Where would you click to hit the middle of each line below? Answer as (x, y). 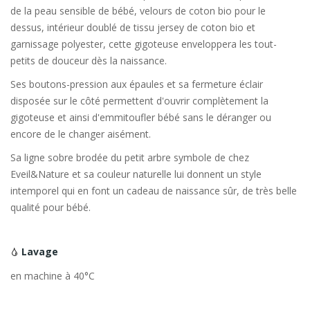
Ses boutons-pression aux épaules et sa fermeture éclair (137, 84)
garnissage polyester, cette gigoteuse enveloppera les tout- (144, 44)
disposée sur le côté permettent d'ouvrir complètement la (139, 101)
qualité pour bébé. (51, 208)
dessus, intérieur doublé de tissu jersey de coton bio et (133, 28)
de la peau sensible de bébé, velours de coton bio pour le (138, 11)
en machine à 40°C (53, 276)
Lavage (38, 252)
